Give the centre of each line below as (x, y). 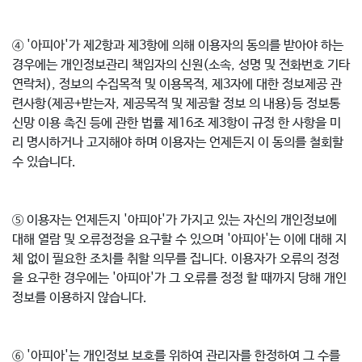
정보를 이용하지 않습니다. (82, 298)
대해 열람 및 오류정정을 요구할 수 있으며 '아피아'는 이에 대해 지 (179, 240)
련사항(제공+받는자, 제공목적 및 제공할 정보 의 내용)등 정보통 (176, 104)
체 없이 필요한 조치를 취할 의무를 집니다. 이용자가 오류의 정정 (176, 259)
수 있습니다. (46, 162)
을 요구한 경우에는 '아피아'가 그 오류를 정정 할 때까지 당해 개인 (179, 278)
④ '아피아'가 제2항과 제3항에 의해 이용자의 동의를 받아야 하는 (178, 46)
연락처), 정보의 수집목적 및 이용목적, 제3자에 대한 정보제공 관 (177, 84)
